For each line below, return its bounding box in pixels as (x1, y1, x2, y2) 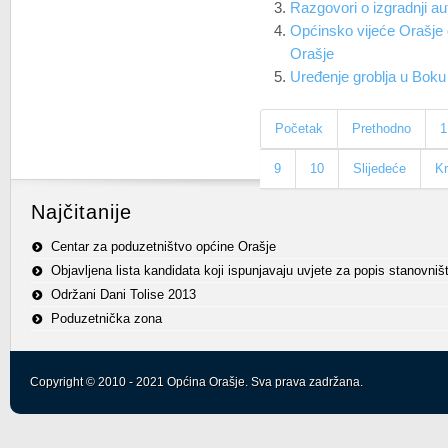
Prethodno (352, 121, 412, 136)
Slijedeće (353, 161, 407, 176)
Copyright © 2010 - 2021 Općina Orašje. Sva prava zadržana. (30, 375, 363, 389)
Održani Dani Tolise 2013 (51, 287, 196, 302)
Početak (275, 121, 324, 136)
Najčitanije (31, 201, 132, 223)
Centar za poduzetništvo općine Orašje (51, 239, 276, 254)
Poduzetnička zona (51, 311, 162, 326)
